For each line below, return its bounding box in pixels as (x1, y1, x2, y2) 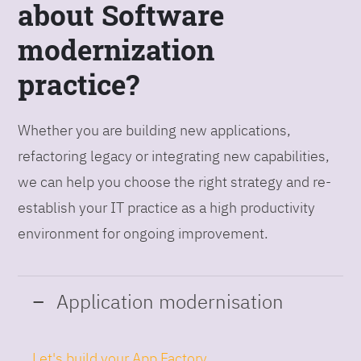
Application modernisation (52, 288, 284, 314)
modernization (18, 30, 215, 68)
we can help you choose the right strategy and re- (18, 172, 332, 191)
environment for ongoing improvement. (18, 223, 269, 243)
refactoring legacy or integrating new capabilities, (18, 146, 330, 165)
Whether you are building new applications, (18, 120, 292, 139)
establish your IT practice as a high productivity (18, 197, 316, 217)
